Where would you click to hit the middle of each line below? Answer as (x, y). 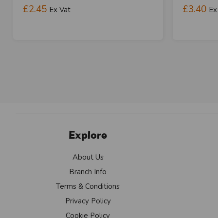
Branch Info (88, 172)
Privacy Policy (88, 201)
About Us (88, 157)
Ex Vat (60, 9)
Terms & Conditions (88, 186)
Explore (88, 135)
